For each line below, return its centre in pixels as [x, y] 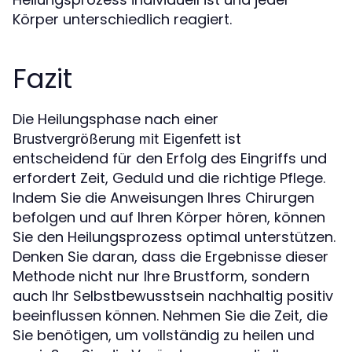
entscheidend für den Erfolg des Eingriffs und [170, 159]
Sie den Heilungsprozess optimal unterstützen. [174, 237]
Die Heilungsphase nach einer [115, 119]
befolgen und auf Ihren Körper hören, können [169, 218]
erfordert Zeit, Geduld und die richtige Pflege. [169, 178]
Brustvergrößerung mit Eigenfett [117, 139]
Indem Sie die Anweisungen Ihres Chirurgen [163, 198]
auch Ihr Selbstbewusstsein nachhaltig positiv [173, 296]
